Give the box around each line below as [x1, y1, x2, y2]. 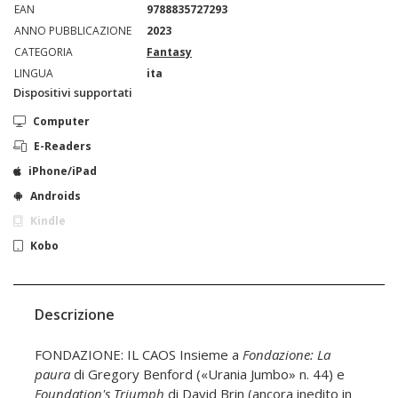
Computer [33, 113, 90, 129]
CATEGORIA [14, 44, 73, 60]
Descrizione [35, 304, 115, 324]
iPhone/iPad [28, 163, 97, 179]
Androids [30, 187, 81, 203]
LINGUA [14, 65, 53, 81]
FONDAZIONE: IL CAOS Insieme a [35, 345, 243, 363]
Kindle [30, 212, 66, 228]
